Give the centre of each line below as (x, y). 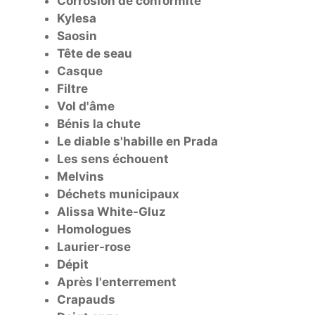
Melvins (81, 176)
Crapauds (86, 299)
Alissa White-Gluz (111, 211)
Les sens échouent (113, 159)
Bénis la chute (99, 123)
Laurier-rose (94, 246)
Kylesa (77, 18)
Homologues (94, 229)
